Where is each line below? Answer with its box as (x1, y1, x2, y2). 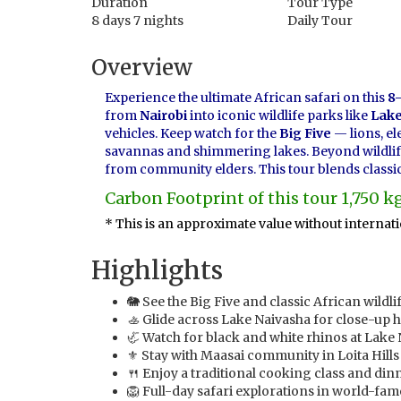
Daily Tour (287, 13, 354, 29)
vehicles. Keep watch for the (105, 125, 279, 141)
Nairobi (140, 107, 187, 124)
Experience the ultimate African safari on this (105, 90, 388, 106)
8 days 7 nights (91, 13, 183, 29)
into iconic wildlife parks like (187, 107, 371, 124)
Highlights (91, 253, 223, 286)
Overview (91, 54, 192, 81)
